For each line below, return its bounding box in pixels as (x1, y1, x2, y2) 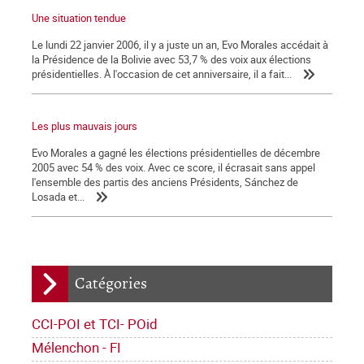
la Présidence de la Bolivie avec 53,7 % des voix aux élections (32, 51, 311, 67)
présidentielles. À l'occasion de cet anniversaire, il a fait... (32, 66, 292, 81)
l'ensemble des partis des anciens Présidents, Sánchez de (32, 174, 298, 189)
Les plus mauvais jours (32, 118, 137, 133)
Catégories (75, 274, 147, 293)
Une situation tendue (32, 10, 126, 25)
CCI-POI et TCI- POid (32, 314, 158, 333)
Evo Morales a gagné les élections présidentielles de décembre (32, 145, 320, 160)
